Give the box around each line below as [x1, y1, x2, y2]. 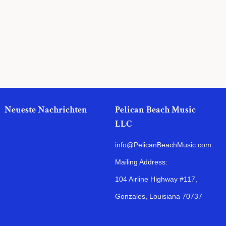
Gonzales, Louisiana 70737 [115, 192, 202, 200]
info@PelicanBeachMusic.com [115, 141, 211, 149]
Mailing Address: [115, 158, 167, 166]
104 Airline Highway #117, [115, 175, 197, 183]
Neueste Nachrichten [5, 104, 88, 116]
